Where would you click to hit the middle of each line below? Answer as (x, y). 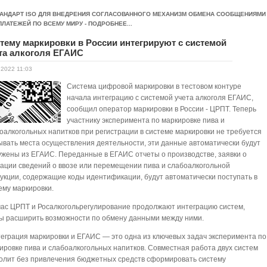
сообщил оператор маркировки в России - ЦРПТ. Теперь (162, 109)
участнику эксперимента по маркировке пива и (146, 120)
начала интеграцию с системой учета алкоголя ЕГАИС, (160, 98)
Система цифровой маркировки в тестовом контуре (154, 86)
